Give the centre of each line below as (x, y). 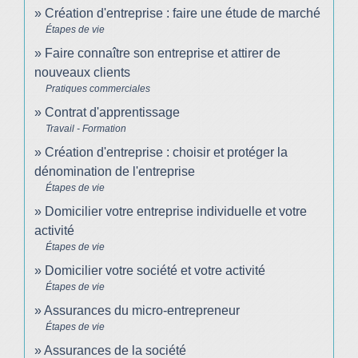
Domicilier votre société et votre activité (157, 271)
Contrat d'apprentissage (112, 113)
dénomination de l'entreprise (115, 172)
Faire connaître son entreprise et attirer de (163, 54)
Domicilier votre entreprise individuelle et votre (176, 212)
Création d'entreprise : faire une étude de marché (183, 14)
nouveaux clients (82, 73)
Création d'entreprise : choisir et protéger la (166, 153)
